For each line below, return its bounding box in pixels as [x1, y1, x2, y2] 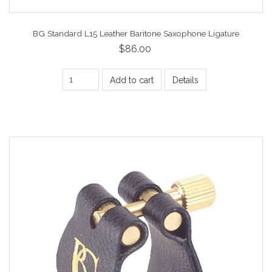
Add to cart [110, 75, 154, 86]
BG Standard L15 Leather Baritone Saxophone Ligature [33, 28, 239, 38]
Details [172, 75, 199, 86]
